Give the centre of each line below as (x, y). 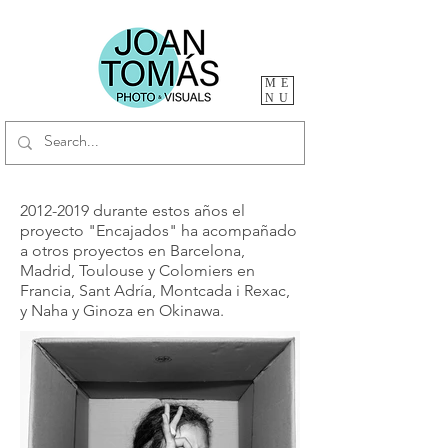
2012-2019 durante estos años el (132, 210)
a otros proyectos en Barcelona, (132, 250)
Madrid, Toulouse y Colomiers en (137, 270)
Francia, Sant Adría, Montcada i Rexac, (155, 290)
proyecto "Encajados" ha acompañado (158, 230)
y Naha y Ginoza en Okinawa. (122, 310)
